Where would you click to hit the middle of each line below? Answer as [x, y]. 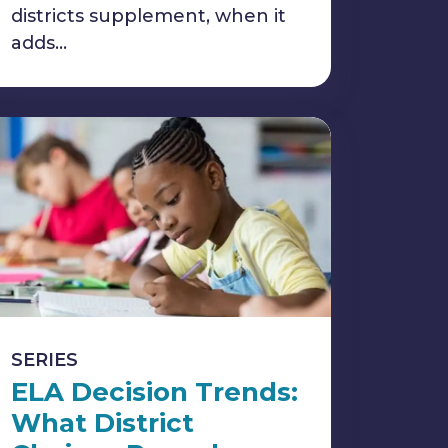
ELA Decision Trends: [154, 392]
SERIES [44, 360]
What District [102, 423]
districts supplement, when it [148, 16]
